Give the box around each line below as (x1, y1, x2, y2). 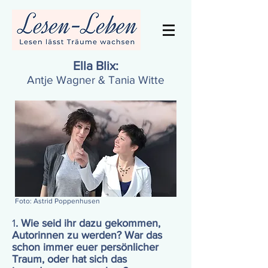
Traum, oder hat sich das (12, 253, 127, 265)
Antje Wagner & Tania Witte (27, 74, 165, 86)
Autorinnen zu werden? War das (12, 229, 162, 241)
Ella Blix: (73, 59, 118, 72)
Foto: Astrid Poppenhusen (15, 197, 100, 205)
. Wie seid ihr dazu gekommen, (16, 217, 160, 229)
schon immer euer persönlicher (12, 241, 159, 253)
